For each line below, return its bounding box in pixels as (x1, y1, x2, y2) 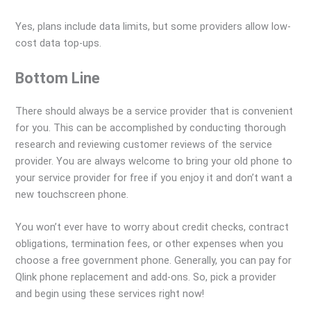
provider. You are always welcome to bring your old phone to (15, 154, 293, 167)
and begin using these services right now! (15, 287, 205, 301)
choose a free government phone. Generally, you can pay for (15, 254, 292, 267)
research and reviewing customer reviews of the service (15, 137, 273, 151)
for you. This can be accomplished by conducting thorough (15, 121, 287, 134)
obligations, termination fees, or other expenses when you (15, 237, 284, 251)
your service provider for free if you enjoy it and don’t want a (15, 171, 293, 184)
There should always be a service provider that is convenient (15, 104, 294, 117)
